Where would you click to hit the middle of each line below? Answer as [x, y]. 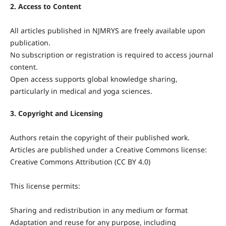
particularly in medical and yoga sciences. [81, 91]
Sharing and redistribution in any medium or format [99, 210]
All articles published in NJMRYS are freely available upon [107, 30]
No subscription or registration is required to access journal [111, 54]
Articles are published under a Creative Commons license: [108, 149]
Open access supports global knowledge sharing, [94, 79]
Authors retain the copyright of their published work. [100, 137]
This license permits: [45, 186]
